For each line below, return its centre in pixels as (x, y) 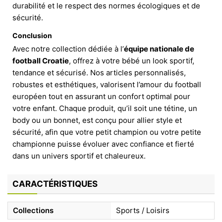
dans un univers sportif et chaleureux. (79, 156)
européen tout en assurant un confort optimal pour (101, 96)
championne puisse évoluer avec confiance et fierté (103, 144)
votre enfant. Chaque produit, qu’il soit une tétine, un (105, 108)
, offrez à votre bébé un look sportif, (132, 60)
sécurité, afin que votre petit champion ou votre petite (107, 132)
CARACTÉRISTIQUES (55, 184)
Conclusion (32, 35)
